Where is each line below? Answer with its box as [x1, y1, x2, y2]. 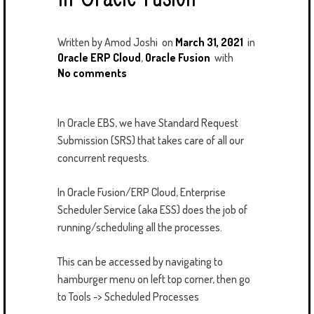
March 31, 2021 [175, 35, 243, 50]
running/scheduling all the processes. [57, 220, 222, 235]
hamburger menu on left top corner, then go [57, 272, 250, 287]
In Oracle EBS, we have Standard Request [57, 116, 238, 130]
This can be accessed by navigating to [57, 254, 223, 269]
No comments [57, 66, 127, 81]
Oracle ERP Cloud [57, 50, 141, 65]
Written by [57, 35, 104, 50]
